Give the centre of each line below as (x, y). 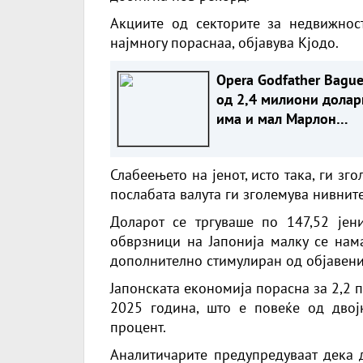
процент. (138, 327)
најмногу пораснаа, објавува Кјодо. (224, 42)
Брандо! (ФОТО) (267, 138)
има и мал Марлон (276, 118)
